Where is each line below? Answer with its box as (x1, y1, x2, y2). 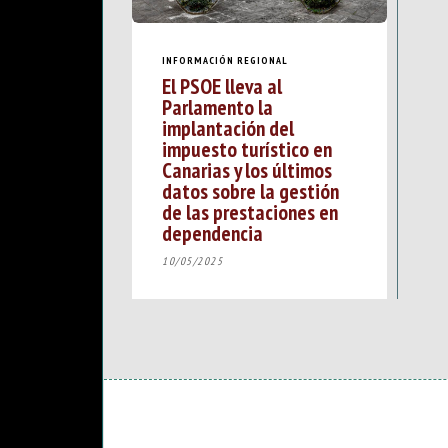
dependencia (162, 219, 263, 248)
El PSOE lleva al (162, 72, 282, 101)
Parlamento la (162, 93, 273, 122)
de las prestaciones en (162, 198, 338, 227)
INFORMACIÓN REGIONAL (162, 53, 288, 67)
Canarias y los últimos (162, 156, 332, 185)
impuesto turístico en (162, 135, 332, 164)
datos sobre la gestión (162, 177, 339, 206)
